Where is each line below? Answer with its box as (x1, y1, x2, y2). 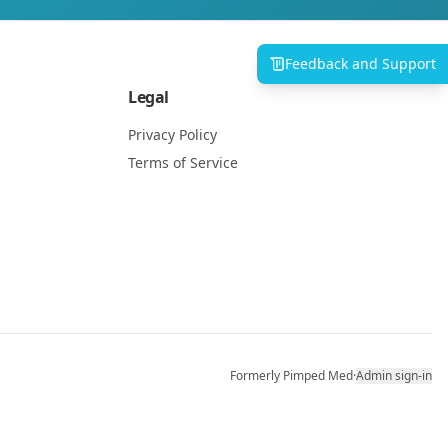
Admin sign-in (356, 367, 432, 384)
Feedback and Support (285, 54, 436, 73)
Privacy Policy (128, 125, 217, 144)
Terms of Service (128, 153, 238, 172)
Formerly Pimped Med (230, 367, 353, 384)
